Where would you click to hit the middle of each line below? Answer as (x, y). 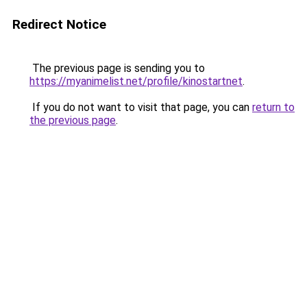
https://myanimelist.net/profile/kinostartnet (136, 81)
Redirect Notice (59, 24)
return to (273, 107)
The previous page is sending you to (117, 68)
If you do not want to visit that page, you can (141, 107)
